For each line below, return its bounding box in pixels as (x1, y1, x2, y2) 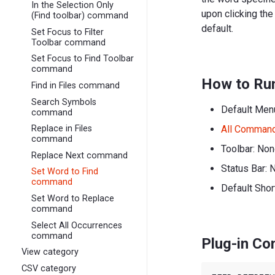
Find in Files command (31, 80, 120, 91)
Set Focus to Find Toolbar (31, 53, 134, 64)
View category (21, 247, 79, 258)
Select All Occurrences (31, 220, 123, 231)
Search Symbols (31, 96, 97, 107)
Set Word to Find (31, 166, 99, 177)
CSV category (21, 263, 77, 274)
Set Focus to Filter (31, 26, 104, 37)
